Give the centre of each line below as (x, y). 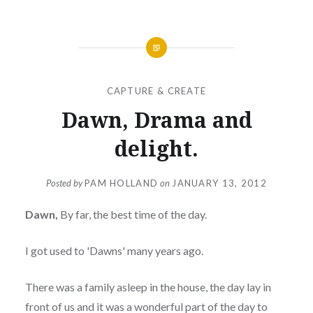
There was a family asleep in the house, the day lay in (148, 287)
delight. (156, 148)
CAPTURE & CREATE (156, 90)
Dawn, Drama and (156, 119)
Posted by (65, 183)
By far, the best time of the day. (132, 214)
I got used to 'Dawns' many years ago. (114, 251)
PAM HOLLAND (121, 183)
